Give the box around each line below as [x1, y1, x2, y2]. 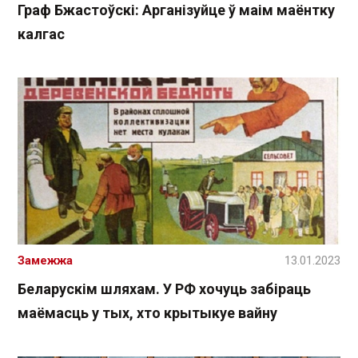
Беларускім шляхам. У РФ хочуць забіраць [18, 280, 311, 297]
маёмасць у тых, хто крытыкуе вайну [18, 304, 277, 321]
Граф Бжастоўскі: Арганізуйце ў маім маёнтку [18, 2, 335, 19]
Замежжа [18, 253, 73, 268]
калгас [18, 26, 65, 43]
